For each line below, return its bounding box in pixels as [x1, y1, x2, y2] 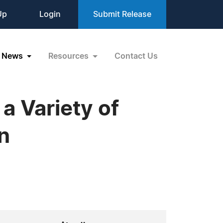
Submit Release [93, 10, 151, 18]
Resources [48, 52, 91, 60]
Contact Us [114, 52, 158, 60]
